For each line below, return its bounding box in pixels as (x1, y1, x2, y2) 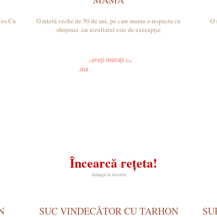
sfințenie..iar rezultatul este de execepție (56, 25, 161, 34)
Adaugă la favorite (91, 171, 126, 178)
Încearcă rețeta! (69, 154, 157, 172)
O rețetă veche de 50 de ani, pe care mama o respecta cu (36, 16, 181, 25)
